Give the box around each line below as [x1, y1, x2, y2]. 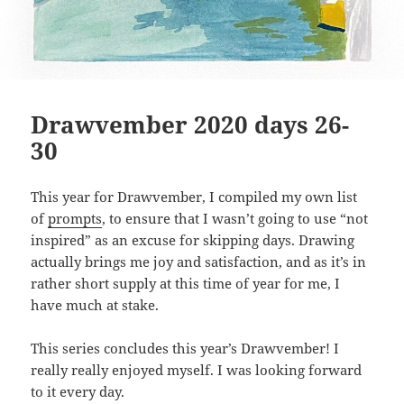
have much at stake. [31, 296, 160, 315]
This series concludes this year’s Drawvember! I [31, 339, 340, 358]
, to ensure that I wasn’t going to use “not [102, 209, 369, 228]
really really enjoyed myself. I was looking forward [31, 361, 363, 380]
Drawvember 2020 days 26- [31, 108, 350, 142]
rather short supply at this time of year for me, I [31, 274, 341, 293]
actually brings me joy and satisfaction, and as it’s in [31, 252, 367, 271]
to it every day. [31, 382, 125, 401]
